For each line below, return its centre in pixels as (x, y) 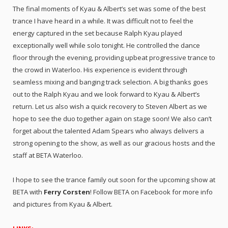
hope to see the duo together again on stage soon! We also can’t (112, 119)
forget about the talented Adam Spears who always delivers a (108, 131)
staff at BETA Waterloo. (48, 155)
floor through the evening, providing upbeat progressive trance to (114, 58)
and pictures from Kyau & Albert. (63, 204)
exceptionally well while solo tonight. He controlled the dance (106, 46)
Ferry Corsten (67, 192)
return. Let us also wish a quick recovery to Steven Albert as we (110, 107)
